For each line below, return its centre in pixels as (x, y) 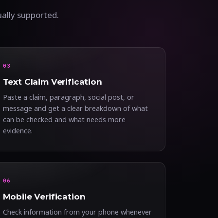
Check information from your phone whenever (77, 212)
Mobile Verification (44, 197)
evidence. (18, 130)
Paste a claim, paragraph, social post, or (68, 97)
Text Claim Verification (52, 82)
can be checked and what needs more (64, 119)
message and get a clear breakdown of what (75, 108)
